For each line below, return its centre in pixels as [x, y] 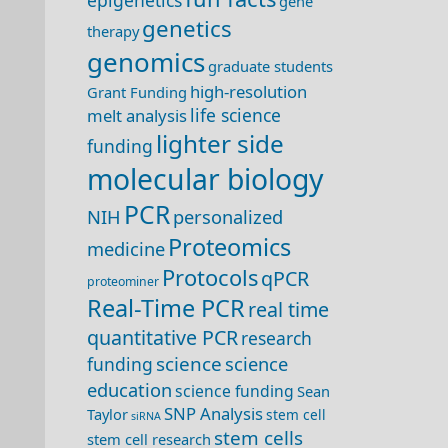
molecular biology [205, 179]
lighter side [220, 143]
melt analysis [137, 115]
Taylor [107, 414]
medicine [126, 248]
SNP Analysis [213, 413]
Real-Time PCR [166, 308]
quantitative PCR [162, 337]
